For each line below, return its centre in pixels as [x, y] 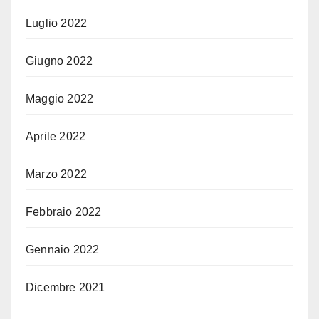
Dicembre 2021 [66, 288]
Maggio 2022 [60, 99]
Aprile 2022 [56, 137]
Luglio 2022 [57, 23]
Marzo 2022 [56, 174]
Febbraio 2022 [64, 212]
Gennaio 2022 [63, 250]
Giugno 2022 [59, 61]
